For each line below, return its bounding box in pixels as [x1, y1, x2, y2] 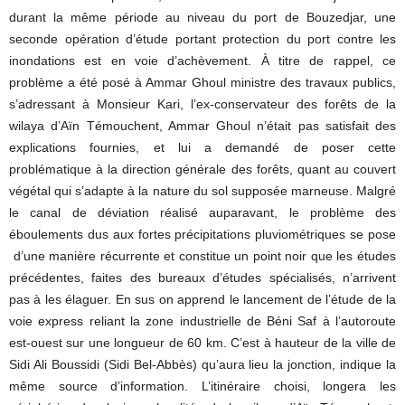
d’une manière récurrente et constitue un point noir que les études [9, 249, 396, 263]
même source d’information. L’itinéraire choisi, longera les [9, 379, 396, 393]
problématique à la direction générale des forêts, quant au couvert [9, 162, 396, 176]
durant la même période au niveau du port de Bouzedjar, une [9, 10, 396, 24]
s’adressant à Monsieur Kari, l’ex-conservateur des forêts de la [9, 97, 396, 111]
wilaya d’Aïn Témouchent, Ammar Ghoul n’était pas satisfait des [9, 118, 396, 133]
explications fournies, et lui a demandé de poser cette [9, 140, 396, 155]
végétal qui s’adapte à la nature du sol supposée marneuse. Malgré [9, 184, 396, 198]
